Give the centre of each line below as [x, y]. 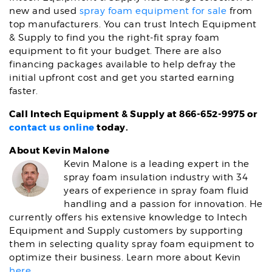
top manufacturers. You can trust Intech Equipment [133, 24]
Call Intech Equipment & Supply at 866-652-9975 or [133, 114]
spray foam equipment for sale [153, 11]
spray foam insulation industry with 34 [156, 177]
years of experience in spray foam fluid [156, 191]
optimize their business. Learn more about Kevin [125, 257]
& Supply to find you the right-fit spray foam [114, 38]
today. [111, 127]
